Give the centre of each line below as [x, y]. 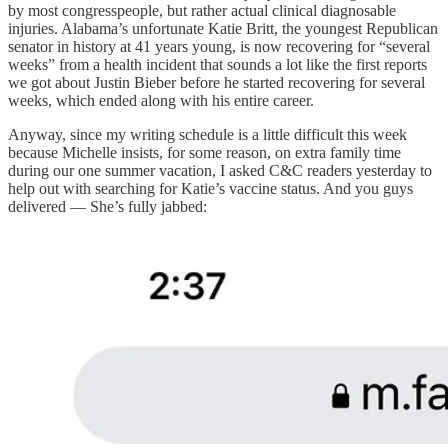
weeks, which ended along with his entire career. [161, 100]
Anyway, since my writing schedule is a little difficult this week [207, 134]
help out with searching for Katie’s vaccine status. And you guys [210, 188]
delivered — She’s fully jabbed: [107, 206]
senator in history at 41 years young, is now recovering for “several [219, 46]
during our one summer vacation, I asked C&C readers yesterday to [220, 170]
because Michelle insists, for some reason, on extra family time [204, 152]
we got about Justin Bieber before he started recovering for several [216, 82]
